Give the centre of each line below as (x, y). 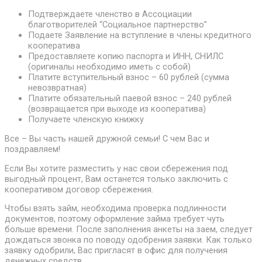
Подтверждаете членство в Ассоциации (110, 14)
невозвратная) (57, 88)
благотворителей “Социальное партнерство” (118, 25)
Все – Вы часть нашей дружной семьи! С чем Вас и (107, 139)
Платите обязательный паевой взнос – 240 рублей (130, 99)
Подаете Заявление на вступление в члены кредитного (140, 35)
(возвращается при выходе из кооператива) (117, 109)
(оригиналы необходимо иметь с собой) (109, 67)
